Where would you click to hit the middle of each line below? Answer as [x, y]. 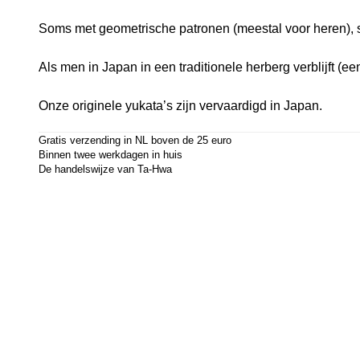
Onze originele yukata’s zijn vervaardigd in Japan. [181, 105]
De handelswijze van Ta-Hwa [106, 169]
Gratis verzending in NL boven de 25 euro [135, 140]
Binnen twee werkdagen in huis [111, 154]
